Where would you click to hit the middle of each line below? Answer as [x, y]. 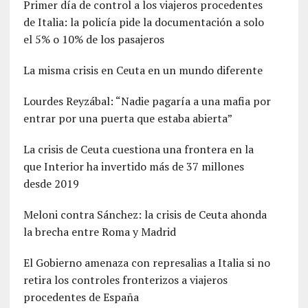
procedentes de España [81, 297]
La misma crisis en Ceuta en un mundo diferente [143, 70]
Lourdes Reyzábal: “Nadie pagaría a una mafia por [147, 101]
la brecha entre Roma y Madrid [99, 231]
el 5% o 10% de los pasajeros [93, 39]
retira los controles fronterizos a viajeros [125, 279]
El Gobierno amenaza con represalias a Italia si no [146, 262]
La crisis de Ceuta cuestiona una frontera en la [138, 149]
